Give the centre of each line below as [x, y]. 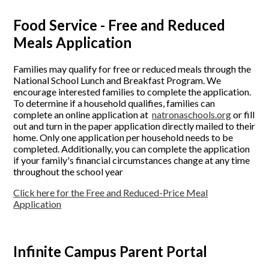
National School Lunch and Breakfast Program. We [117, 80]
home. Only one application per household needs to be [123, 138]
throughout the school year [68, 172]
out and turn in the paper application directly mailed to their [134, 126]
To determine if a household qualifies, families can [114, 103]
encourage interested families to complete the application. [132, 92]
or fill [243, 115]
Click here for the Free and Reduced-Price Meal [111, 193]
